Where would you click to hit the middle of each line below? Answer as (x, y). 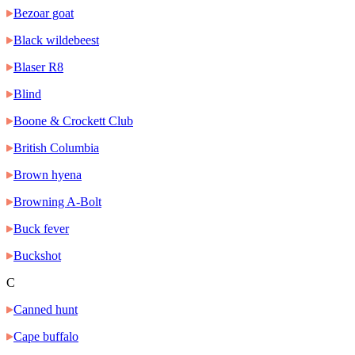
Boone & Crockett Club (73, 121)
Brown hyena (48, 175)
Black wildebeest (56, 40)
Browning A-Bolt (57, 202)
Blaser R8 (38, 67)
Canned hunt (46, 310)
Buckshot (37, 256)
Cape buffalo (46, 337)
